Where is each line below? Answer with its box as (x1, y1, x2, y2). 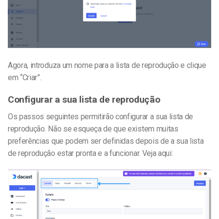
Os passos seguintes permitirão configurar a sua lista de (8, 111, 194, 121)
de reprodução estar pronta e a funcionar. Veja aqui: (8, 148, 173, 158)
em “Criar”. (8, 73, 42, 83)
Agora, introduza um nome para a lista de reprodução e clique (8, 61, 206, 70)
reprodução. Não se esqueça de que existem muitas (8, 124, 178, 133)
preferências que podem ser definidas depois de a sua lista (8, 136, 204, 146)
